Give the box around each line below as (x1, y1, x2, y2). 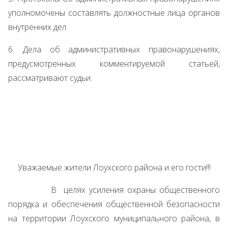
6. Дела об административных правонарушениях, (8, 44, 220, 55)
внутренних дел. (8, 21, 68, 33)
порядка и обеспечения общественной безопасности (8, 198, 220, 210)
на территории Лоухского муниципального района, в (8, 213, 220, 224)
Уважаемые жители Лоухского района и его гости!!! (17, 162, 211, 173)
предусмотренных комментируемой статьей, (8, 58, 220, 69)
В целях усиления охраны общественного (8, 184, 220, 195)
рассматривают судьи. (8, 72, 92, 83)
